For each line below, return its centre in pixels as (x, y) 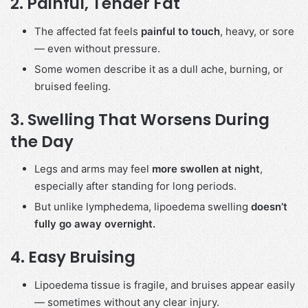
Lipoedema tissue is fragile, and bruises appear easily (165, 285)
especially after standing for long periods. (135, 186)
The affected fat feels (88, 31)
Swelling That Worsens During (148, 119)
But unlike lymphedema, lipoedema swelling (143, 207)
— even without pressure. (97, 48)
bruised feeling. (73, 86)
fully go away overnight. (95, 224)
